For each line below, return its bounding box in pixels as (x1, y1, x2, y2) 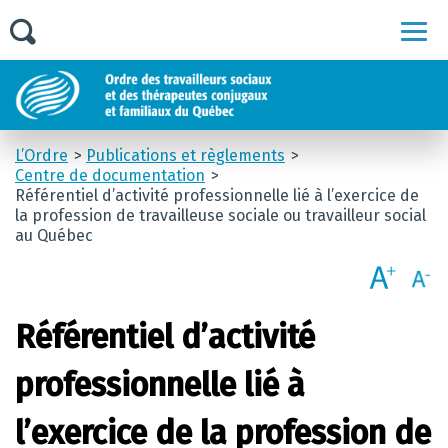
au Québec (15, 226, 93, 245)
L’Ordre (15, 146, 68, 165)
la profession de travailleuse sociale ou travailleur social (15, 206, 426, 225)
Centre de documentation (15, 166, 205, 185)
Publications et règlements (85, 146, 285, 165)
